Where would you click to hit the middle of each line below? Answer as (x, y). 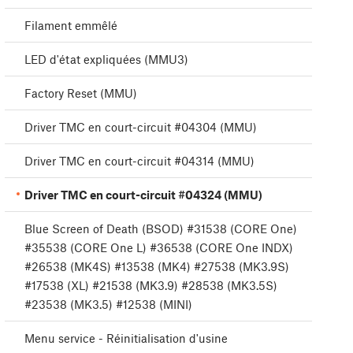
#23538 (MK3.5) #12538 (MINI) (108, 305)
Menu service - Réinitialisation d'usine (126, 338)
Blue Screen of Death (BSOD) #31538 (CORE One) (161, 229)
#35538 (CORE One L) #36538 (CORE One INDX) (159, 248)
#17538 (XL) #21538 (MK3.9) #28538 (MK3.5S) (151, 286)
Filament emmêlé (71, 26)
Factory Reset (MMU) (81, 93)
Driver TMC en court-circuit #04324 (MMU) (143, 195)
